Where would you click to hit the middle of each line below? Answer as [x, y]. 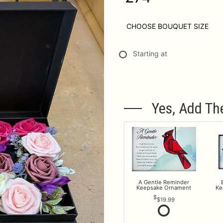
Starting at [150, 54]
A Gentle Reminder [164, 182]
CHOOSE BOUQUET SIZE [167, 26]
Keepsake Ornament [164, 187]
